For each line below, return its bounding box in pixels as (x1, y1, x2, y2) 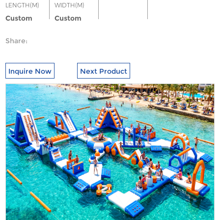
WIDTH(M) (55, 1, 85, 9)
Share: (5, 36, 28, 45)
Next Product (80, 66, 128, 76)
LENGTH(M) (5, 1, 40, 9)
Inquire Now (8, 66, 52, 76)
